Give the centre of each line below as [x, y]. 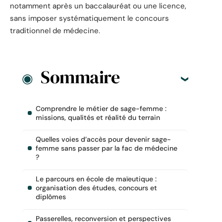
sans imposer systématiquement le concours [89, 18]
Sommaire [80, 77]
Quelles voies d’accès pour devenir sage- [103, 139]
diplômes [51, 197]
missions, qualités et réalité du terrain [98, 118]
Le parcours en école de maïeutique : [96, 179]
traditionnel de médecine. [55, 30]
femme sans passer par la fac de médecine [107, 148]
